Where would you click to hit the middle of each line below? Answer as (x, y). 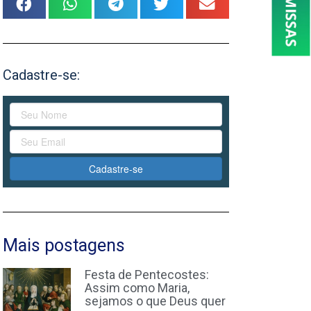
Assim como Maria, (137, 288)
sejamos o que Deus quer (155, 301)
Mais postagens (64, 246)
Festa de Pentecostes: (146, 275)
